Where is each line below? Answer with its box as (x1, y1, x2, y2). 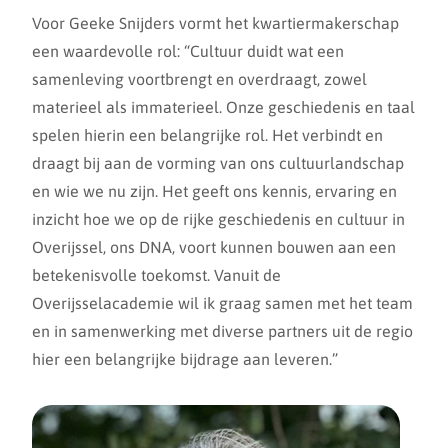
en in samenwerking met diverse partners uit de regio (32, 322, 413, 340)
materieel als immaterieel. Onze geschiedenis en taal (32, 98, 415, 116)
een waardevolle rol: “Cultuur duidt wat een (32, 42, 344, 60)
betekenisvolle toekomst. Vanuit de (32, 266, 281, 284)
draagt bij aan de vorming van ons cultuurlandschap (32, 154, 404, 172)
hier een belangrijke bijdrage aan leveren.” (32, 350, 338, 368)
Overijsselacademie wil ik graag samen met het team (32, 294, 413, 312)
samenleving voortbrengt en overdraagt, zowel (32, 70, 367, 88)
